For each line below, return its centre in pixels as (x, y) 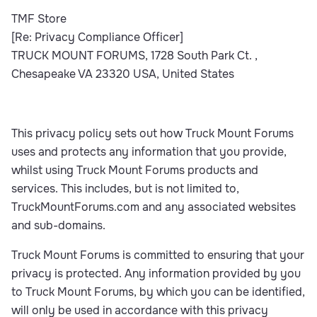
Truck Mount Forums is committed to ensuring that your (158, 255)
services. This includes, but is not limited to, (125, 189)
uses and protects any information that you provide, (149, 152)
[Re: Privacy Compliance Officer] (97, 37)
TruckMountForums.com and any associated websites (154, 207)
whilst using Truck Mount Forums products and (135, 170)
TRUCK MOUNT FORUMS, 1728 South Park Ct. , (134, 56)
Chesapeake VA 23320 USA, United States (123, 74)
